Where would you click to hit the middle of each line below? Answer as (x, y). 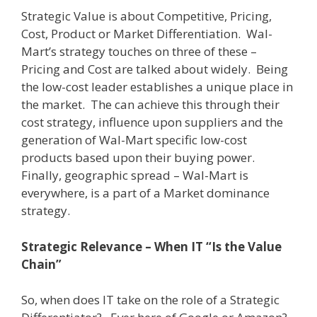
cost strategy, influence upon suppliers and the (152, 122)
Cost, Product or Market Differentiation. (131, 34)
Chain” (41, 264)
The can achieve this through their (185, 104)
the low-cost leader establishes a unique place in (157, 87)
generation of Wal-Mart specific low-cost (134, 140)
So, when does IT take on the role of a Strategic (150, 300)
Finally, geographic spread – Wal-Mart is (135, 175)
